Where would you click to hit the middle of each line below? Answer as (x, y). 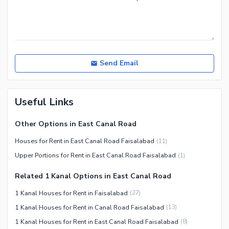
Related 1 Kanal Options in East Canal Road (93, 176)
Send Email (119, 63)
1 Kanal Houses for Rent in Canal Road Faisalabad (89, 207)
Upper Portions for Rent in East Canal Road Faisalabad (95, 155)
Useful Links (44, 102)
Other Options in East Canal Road (76, 124)
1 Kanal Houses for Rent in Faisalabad (71, 193)
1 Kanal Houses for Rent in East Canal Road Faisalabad (97, 221)
